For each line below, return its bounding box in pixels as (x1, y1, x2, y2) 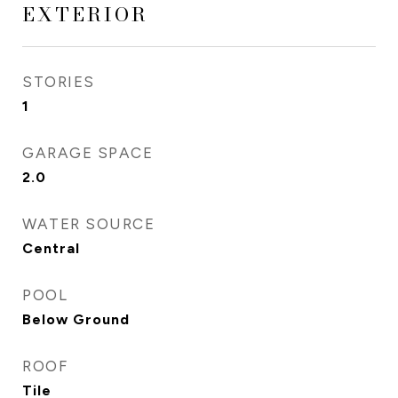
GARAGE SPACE (22, 144, 153, 162)
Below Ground (22, 311, 130, 328)
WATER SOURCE (22, 215, 155, 233)
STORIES (22, 73, 95, 91)
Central (22, 240, 80, 257)
